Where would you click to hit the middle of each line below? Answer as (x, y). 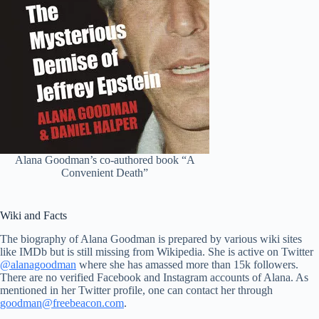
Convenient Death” (105, 173)
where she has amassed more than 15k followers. (187, 265)
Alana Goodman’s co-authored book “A (105, 160)
